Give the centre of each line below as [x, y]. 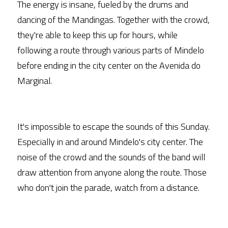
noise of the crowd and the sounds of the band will [111, 157]
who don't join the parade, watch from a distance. [108, 188]
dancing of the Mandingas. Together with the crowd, [113, 20]
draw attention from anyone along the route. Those [112, 172]
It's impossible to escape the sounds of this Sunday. [113, 126]
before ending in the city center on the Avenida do [109, 65]
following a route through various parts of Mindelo [111, 50]
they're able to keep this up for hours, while [97, 35]
